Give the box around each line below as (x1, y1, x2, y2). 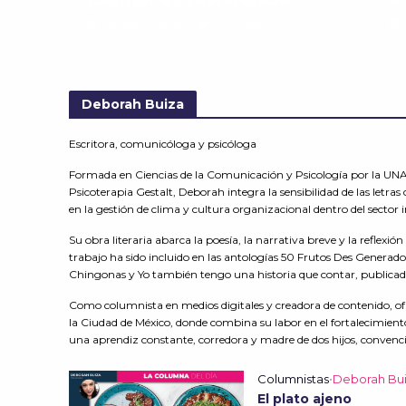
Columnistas (256, 372, 329, 386)
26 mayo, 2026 (101, 17, 185, 32)
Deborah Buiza (81, 95, 184, 112)
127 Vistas (213, 17, 266, 32)
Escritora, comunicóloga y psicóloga (68, 137, 256, 150)
